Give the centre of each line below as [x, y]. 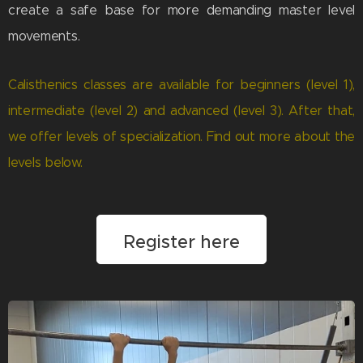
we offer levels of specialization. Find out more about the [181, 137]
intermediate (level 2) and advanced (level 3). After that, [181, 111]
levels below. [45, 163]
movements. [44, 36]
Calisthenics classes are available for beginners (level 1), [181, 85]
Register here [181, 242]
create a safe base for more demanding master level [181, 11]
